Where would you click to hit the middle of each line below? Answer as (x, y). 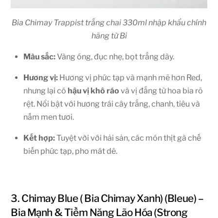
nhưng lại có (45, 91)
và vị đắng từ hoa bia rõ (161, 91)
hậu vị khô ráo (93, 91)
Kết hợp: (39, 138)
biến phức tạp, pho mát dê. (70, 151)
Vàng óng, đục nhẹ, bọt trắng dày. (115, 57)
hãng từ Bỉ (109, 36)
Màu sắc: (39, 57)
